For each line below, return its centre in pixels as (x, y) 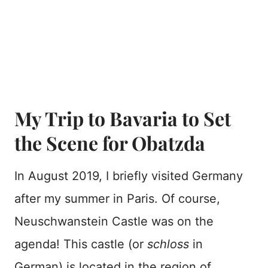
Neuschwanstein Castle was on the (114, 222)
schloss (168, 244)
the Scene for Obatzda (110, 143)
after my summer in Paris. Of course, (117, 199)
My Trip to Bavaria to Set (123, 118)
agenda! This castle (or (81, 244)
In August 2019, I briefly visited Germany (129, 176)
